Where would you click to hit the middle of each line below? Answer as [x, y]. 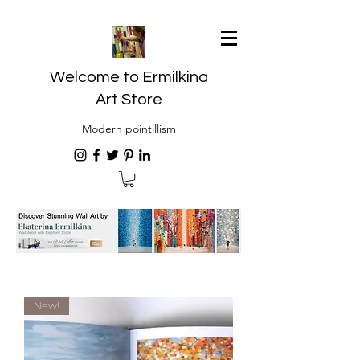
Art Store [129, 100]
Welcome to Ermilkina [129, 77]
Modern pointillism [129, 129]
